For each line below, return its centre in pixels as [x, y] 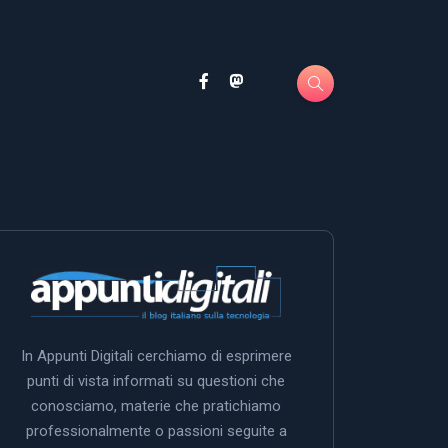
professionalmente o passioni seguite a [156, 430]
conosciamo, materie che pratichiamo [156, 405]
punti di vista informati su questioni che [156, 380]
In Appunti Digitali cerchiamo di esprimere [156, 355]
